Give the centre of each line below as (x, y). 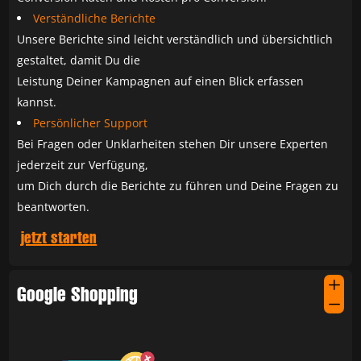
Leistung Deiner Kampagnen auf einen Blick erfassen (161, 81)
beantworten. (54, 207)
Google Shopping (78, 294)
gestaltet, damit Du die (79, 60)
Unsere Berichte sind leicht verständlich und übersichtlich (175, 39)
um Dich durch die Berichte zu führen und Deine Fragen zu (178, 186)
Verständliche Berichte (95, 19)
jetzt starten (59, 238)
